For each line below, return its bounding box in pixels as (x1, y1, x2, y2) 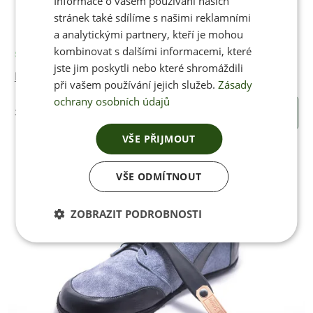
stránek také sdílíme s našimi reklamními (54, 10, 252, 24)
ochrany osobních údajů (54, 94, 170, 108)
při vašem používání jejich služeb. (54, 77, 216, 92)
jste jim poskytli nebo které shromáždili (54, 60, 244, 75)
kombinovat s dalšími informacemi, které (54, 43, 252, 58)
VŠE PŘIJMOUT (122, 131, 196, 145)
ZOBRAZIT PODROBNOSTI (71, 206, 203, 221)
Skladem (15, 48, 50, 59)
